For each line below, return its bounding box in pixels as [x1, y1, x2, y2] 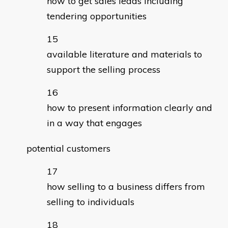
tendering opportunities [47, 10, 147, 22]
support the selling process [47, 64, 160, 76]
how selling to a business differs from [47, 181, 205, 193]
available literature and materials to [47, 48, 202, 61]
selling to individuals [47, 196, 134, 208]
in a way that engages [47, 117, 142, 129]
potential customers [26, 142, 110, 155]
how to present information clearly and [47, 102, 212, 114]
